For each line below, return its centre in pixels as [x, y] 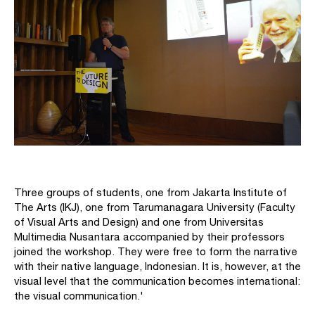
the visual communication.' [79, 296]
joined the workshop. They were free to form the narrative [156, 252]
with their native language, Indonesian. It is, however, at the [157, 266]
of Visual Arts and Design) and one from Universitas [139, 222]
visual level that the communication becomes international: [157, 281]
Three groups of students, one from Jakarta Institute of [150, 193]
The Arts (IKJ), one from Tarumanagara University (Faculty [155, 207]
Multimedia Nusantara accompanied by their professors [149, 237]
